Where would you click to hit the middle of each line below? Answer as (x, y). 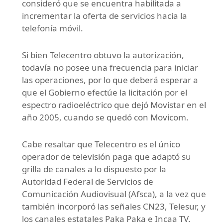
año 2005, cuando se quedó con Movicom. (105, 117)
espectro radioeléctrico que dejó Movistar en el (114, 105)
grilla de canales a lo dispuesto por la (94, 169)
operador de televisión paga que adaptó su (107, 156)
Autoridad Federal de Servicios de (88, 181)
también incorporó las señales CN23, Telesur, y (114, 206)
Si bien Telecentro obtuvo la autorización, (103, 55)
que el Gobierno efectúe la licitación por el (105, 92)
